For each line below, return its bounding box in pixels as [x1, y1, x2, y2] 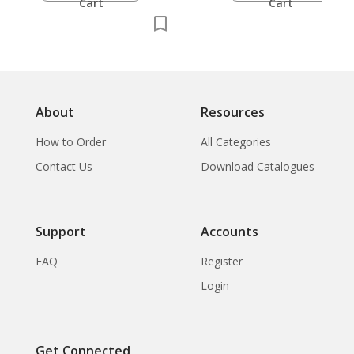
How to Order [36, 134, 106, 149]
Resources [201, 103, 265, 121]
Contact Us [36, 158, 92, 174]
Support [36, 222, 86, 240]
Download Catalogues [201, 158, 314, 174]
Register [201, 253, 243, 269]
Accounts [201, 222, 258, 240]
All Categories [201, 134, 271, 149]
